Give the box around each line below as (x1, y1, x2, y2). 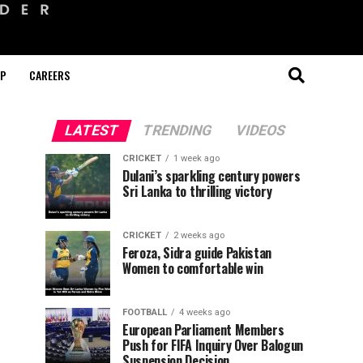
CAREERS (29, 66, 70, 83)
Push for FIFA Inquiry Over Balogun (122, 335, 304, 355)
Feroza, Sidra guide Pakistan (122, 243, 272, 263)
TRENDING (140, 122, 214, 139)
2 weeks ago (173, 230, 224, 241)
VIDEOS (233, 122, 288, 139)
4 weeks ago (179, 307, 230, 318)
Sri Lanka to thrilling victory (122, 181, 272, 201)
